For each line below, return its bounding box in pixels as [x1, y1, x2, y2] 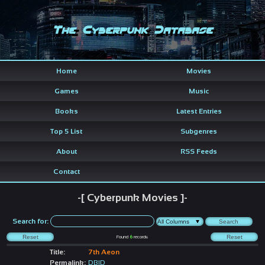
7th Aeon [88, 247, 119, 256]
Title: [49, 247, 65, 256]
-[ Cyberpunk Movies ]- [77, 191, 188, 203]
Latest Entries [176, 106, 222, 115]
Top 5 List [50, 127, 82, 135]
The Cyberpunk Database [52, 23, 213, 36]
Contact [53, 167, 80, 176]
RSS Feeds [180, 147, 217, 156]
